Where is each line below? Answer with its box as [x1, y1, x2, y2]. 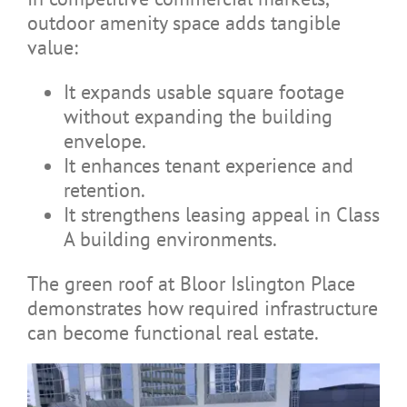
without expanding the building [63, 103, 333, 129]
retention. [63, 176, 145, 203]
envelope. [63, 127, 146, 154]
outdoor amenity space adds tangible [26, 9, 341, 35]
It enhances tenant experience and [63, 152, 353, 178]
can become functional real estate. [26, 319, 319, 345]
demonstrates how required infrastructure [26, 294, 378, 321]
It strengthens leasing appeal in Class [63, 201, 380, 227]
